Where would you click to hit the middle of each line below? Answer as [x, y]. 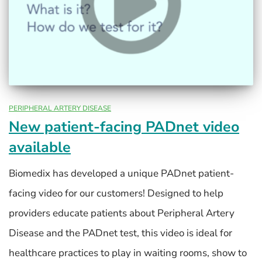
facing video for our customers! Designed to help [116, 193]
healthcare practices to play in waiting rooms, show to [128, 253]
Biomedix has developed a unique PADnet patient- [121, 173]
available [40, 147]
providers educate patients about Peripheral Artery [122, 213]
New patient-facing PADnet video [124, 127]
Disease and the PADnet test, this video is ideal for [120, 233]
